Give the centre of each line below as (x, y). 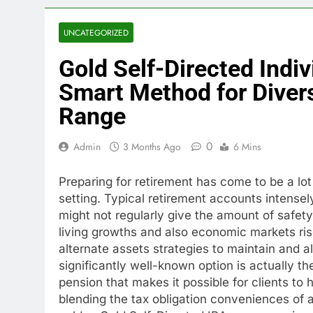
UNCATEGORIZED (96, 32)
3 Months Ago (152, 147)
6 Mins (247, 147)
